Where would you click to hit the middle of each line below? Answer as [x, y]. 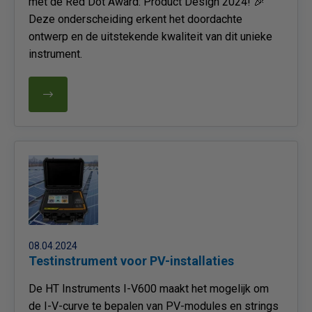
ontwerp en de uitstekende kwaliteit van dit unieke [150, 37]
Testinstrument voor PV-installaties [131, 261]
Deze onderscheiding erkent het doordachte [135, 19]
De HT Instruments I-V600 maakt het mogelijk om [149, 289]
